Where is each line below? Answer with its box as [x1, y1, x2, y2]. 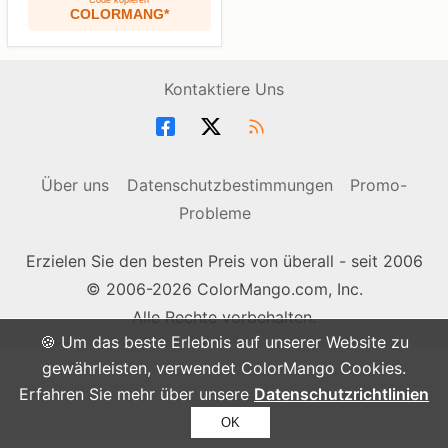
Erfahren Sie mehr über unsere [19, 384, 254, 404]
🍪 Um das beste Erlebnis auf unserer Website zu [39, 332, 409, 352]
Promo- [350, 175, 408, 195]
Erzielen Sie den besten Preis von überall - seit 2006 [25, 251, 423, 271]
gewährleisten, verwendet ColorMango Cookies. [42, 358, 406, 378]
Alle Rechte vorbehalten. [132, 307, 316, 327]
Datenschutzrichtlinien [254, 384, 429, 404]
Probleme [179, 203, 252, 223]
